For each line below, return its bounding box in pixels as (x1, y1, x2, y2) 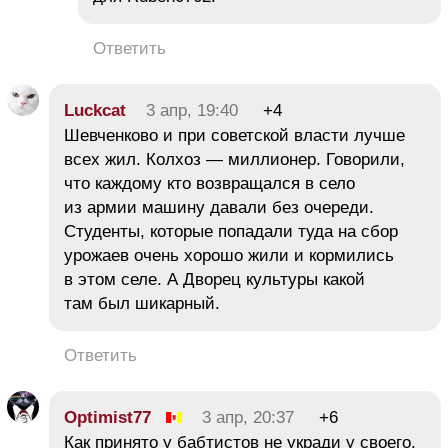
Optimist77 (64, 407, 151, 427)
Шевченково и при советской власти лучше (64, 125, 405, 145)
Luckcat (64, 100, 126, 120)
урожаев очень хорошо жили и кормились (64, 245, 394, 265)
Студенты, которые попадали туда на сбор (64, 221, 398, 241)
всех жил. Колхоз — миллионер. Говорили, (64, 149, 405, 169)
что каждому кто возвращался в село (64, 173, 355, 193)
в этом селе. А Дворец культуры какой (64, 269, 365, 289)
